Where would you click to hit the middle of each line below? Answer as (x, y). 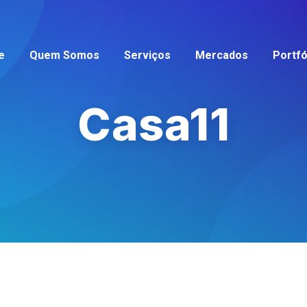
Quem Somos (64, 55)
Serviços (147, 55)
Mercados (222, 55)
